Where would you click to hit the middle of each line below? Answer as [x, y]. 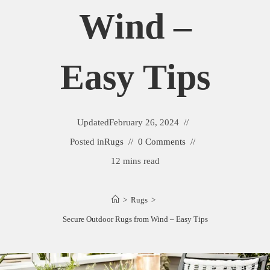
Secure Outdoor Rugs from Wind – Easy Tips [135, 219]
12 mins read [135, 161]
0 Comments [162, 142]
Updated [93, 122]
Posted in [87, 142]
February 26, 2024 [144, 122]
